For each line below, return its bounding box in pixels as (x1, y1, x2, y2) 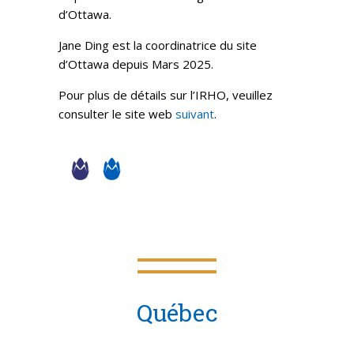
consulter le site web (58, 105, 175, 122)
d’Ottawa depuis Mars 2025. (58, 55, 213, 72)
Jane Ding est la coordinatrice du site (58, 36, 257, 53)
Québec (136, 296, 218, 328)
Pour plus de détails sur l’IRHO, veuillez (58, 86, 273, 103)
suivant (175, 105, 214, 122)
